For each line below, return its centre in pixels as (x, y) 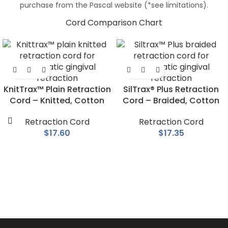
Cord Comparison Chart (114, 23)
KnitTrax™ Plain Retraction (57, 90)
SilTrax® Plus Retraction (171, 90)
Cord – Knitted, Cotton (57, 101)
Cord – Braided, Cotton (171, 101)
